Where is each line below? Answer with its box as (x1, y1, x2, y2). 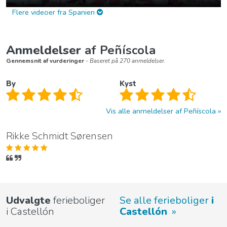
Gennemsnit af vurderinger (6, 56, 84, 65)
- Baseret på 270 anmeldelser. (86, 56, 166, 65)
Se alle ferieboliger (120, 193, 211, 207)
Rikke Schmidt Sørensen (6, 129, 113, 143)
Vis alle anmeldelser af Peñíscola (106, 105, 216, 116)
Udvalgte (6, 193, 51, 207)
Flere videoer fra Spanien (12, 7, 97, 17)
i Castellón (6, 204, 54, 218)
